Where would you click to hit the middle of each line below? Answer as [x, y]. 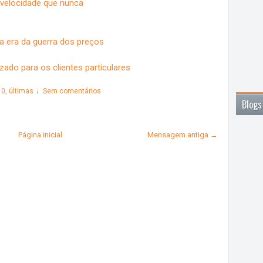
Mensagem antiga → [182, 134]
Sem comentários [72, 91]
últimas [21, 91]
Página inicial [40, 134]
